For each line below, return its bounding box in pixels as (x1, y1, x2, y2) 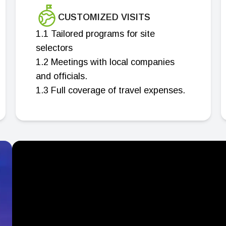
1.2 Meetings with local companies (35, 57, 175, 67)
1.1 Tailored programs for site (35, 29, 155, 39)
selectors (35, 43, 73, 53)
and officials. (35, 71, 87, 81)
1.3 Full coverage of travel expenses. (35, 85, 185, 95)
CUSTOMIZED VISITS (58, 12, 150, 22)
